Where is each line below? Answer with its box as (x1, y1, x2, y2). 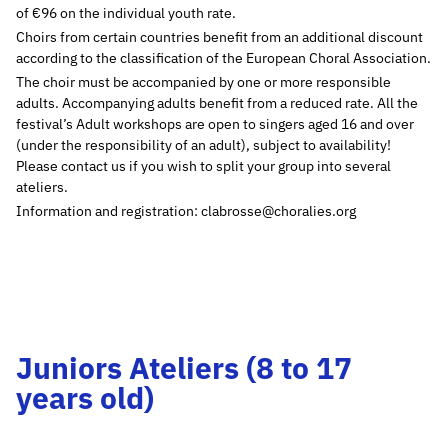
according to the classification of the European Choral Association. (16, 48, 431, 67)
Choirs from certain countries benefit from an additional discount (16, 27, 423, 46)
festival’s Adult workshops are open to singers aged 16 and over (16, 114, 414, 133)
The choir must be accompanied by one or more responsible (16, 72, 391, 91)
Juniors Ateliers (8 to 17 (16, 347, 352, 387)
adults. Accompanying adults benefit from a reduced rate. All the (16, 93, 418, 112)
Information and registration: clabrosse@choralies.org (16, 201, 356, 220)
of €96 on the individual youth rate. (16, 3, 236, 22)
